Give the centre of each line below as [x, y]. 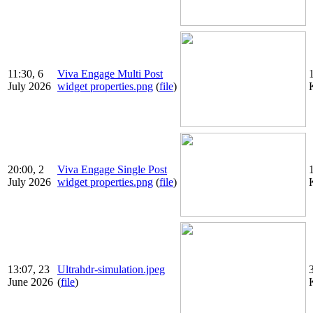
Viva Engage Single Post [112, 170]
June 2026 [30, 282]
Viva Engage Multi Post [110, 74]
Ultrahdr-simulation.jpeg [111, 270]
